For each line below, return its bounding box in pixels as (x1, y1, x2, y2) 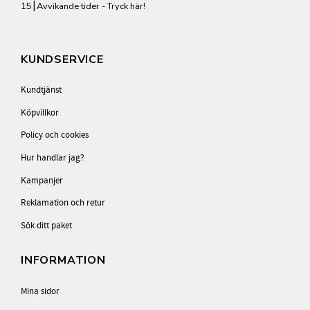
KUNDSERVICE (21, 51, 104, 67)
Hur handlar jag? (21, 152, 84, 163)
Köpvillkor (21, 107, 59, 118)
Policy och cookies (21, 129, 89, 141)
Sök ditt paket (21, 219, 72, 231)
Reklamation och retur (21, 197, 105, 209)
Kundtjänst (21, 84, 62, 95)
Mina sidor (21, 285, 60, 297)
